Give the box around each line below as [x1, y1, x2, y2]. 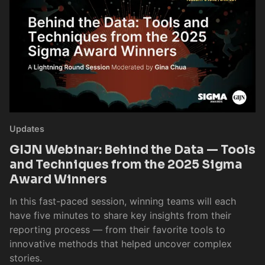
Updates [9, 123, 44, 134]
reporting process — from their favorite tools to [9, 223, 225, 235]
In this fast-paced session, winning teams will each [9, 195, 236, 207]
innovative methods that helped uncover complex [9, 237, 232, 250]
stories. [9, 251, 42, 264]
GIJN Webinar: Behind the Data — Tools [9, 141, 256, 157]
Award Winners [9, 171, 107, 187]
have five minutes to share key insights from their [9, 209, 231, 221]
